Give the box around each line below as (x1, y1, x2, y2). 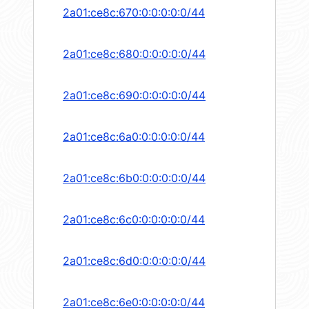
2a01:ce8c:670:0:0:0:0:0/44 (63, 6, 205, 20)
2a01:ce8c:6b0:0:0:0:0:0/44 (63, 171, 206, 186)
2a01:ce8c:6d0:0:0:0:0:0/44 (63, 254, 206, 268)
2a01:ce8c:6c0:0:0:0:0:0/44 (63, 212, 205, 227)
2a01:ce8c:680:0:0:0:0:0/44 (63, 47, 206, 61)
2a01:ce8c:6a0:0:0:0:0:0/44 (63, 130, 205, 144)
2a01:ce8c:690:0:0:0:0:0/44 (63, 88, 206, 103)
